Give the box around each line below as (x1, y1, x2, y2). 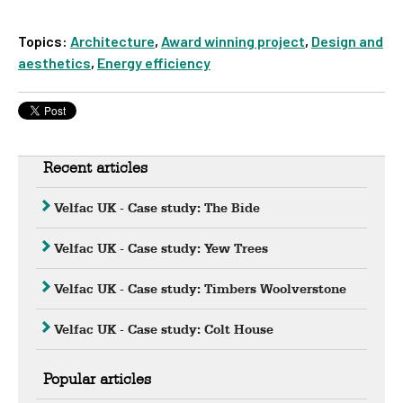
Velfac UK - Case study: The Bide (54, 200, 260, 217)
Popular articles (43, 369, 151, 389)
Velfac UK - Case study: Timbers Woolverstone (54, 281, 346, 298)
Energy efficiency (97, 54, 210, 72)
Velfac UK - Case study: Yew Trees (54, 240, 268, 257)
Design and (311, 32, 383, 50)
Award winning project (161, 32, 305, 50)
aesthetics (18, 54, 91, 72)
